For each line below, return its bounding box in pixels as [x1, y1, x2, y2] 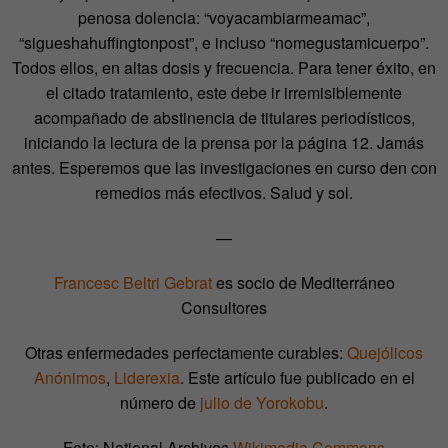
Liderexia [113, 365, 180, 389]
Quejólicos [347, 340, 423, 364]
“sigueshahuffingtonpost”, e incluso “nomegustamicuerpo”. [19, 30, 429, 54]
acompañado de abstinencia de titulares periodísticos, [33, 105, 415, 129]
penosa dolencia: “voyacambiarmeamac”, [78, 5, 370, 29]
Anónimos [33, 365, 106, 389]
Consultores [181, 295, 267, 319]
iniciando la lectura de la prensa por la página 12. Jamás [24, 130, 424, 154]
